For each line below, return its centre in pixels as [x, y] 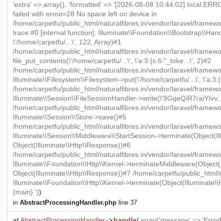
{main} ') [26, 192]
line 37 [127, 202]
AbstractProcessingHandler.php [68, 202]
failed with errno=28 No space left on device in [85, 14]
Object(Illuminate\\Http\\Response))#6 [72, 145]
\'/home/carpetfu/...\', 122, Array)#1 [67, 42]
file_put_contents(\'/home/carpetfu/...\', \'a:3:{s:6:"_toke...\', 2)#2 [112, 60]
